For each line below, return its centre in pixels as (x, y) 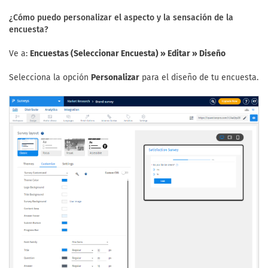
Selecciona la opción (50, 77)
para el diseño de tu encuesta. (199, 77)
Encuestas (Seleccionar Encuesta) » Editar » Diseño (128, 54)
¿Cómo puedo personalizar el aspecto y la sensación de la (121, 18)
